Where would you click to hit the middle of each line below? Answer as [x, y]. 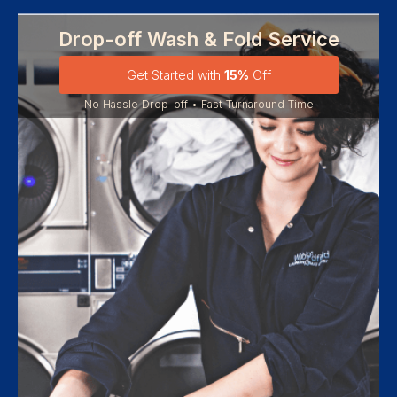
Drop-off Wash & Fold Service [198, 39]
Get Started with [175, 74]
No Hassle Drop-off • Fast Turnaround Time [198, 104]
